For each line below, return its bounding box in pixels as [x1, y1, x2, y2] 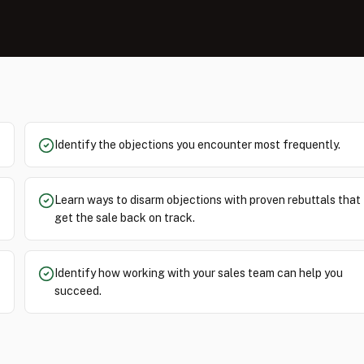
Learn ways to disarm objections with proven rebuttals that [54, 193, 361, 206]
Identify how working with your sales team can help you [54, 266, 343, 279]
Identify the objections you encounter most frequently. [54, 138, 340, 151]
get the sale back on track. [54, 211, 195, 224]
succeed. [54, 284, 102, 297]
